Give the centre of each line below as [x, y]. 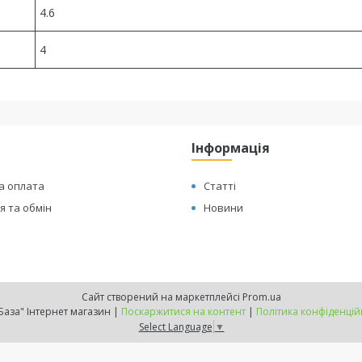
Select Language [175, 326]
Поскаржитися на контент [183, 311]
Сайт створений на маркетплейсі [162, 297]
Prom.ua [261, 297]
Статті [220, 186]
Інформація [231, 148]
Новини [224, 208]
